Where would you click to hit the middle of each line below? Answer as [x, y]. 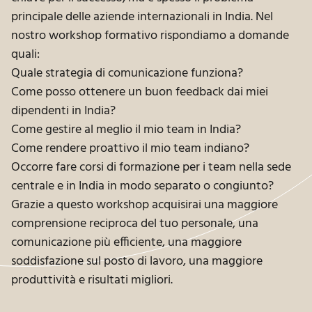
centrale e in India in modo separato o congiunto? [142, 187]
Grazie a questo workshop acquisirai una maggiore [145, 205]
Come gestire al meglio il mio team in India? [126, 130]
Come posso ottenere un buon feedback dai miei [140, 93]
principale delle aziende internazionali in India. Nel [142, 17]
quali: [25, 55]
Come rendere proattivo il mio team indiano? [130, 149]
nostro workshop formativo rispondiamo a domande [150, 36]
